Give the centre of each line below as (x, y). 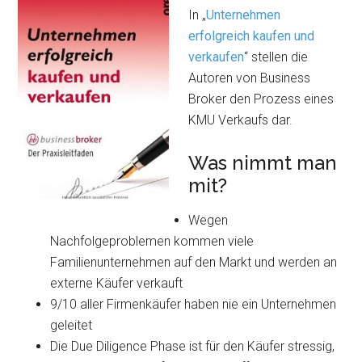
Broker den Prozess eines (261, 99)
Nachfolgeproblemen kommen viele (152, 241)
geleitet (72, 325)
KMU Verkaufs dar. (241, 120)
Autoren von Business (250, 78)
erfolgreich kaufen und (252, 36)
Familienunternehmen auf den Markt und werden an (194, 262)
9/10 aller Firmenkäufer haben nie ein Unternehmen (194, 304)
